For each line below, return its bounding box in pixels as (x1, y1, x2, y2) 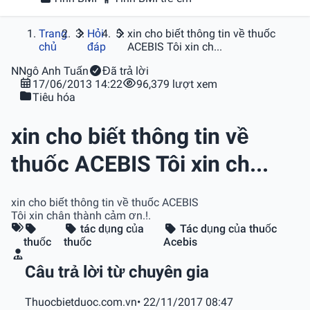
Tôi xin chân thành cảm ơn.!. (11, 209, 151, 223)
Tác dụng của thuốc (177, 222, 277, 236)
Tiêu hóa (33, 91, 75, 104)
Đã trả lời (102, 64, 149, 77)
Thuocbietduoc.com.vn (25, 295, 137, 309)
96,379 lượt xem (136, 77, 217, 91)
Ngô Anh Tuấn (19, 64, 89, 77)
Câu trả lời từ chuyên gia (25, 262, 209, 282)
